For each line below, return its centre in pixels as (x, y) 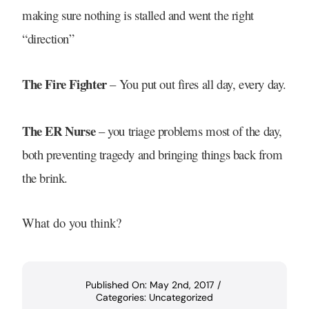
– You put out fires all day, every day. (197, 84)
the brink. (45, 178)
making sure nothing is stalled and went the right (138, 14)
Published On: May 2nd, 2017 (149, 285)
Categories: (122, 297)
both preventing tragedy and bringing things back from (152, 154)
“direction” (48, 38)
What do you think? (71, 222)
